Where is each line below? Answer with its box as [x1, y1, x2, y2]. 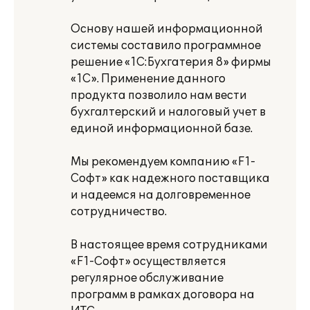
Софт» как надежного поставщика [71, 172, 270, 185]
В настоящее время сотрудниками [71, 238, 268, 252]
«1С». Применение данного [71, 72, 226, 86]
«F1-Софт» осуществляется [71, 255, 226, 268]
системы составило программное [71, 39, 261, 53]
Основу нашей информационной [71, 22, 263, 36]
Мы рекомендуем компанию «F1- [71, 155, 255, 169]
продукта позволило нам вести [71, 89, 247, 102]
